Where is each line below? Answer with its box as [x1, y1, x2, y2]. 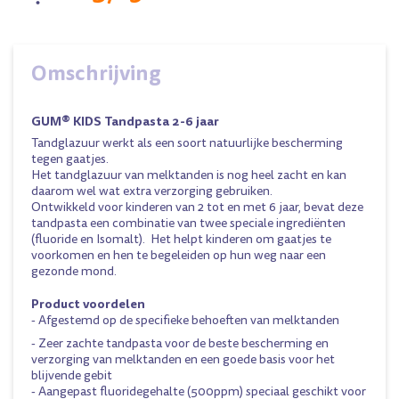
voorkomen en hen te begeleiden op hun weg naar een [31, 247, 326, 264]
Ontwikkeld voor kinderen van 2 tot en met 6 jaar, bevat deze [31, 199, 363, 216]
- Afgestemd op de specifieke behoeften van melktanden [31, 312, 339, 329]
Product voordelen [31, 295, 145, 313]
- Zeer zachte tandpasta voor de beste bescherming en [31, 335, 329, 352]
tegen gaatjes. [31, 151, 111, 167]
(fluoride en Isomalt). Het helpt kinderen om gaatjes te [31, 231, 331, 248]
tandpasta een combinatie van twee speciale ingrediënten [31, 215, 346, 232]
